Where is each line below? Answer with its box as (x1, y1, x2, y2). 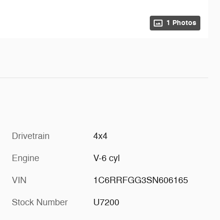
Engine (12, 152, 39, 164)
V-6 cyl (93, 152, 120, 164)
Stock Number (12, 196, 68, 208)
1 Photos (166, 18, 196, 27)
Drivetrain (12, 130, 50, 141)
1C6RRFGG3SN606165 (93, 174, 189, 186)
